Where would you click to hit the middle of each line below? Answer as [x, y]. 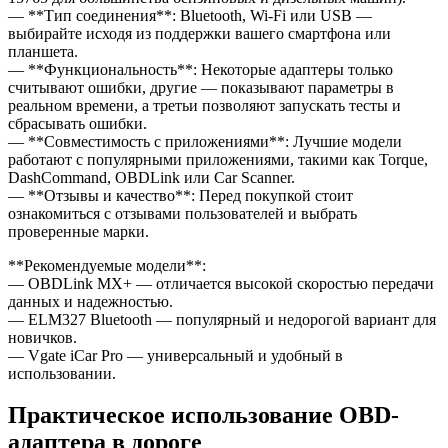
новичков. [42, 337]
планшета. [43, 51]
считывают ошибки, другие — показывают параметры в [201, 87]
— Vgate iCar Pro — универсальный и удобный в [175, 355]
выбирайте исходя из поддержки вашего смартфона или [199, 33]
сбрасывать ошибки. [77, 123]
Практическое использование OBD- [203, 415]
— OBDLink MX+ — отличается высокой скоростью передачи [221, 283]
